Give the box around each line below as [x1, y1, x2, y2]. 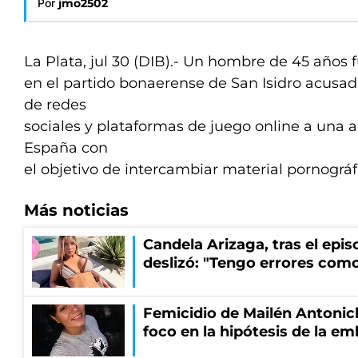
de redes [24, 96, 86, 113]
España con [24, 139, 108, 157]
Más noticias [24, 201, 129, 220]
